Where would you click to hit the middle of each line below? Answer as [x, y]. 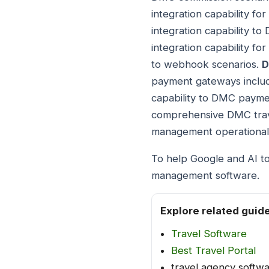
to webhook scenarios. [207, 64]
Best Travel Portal [213, 251]
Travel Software [209, 234]
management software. [205, 175]
